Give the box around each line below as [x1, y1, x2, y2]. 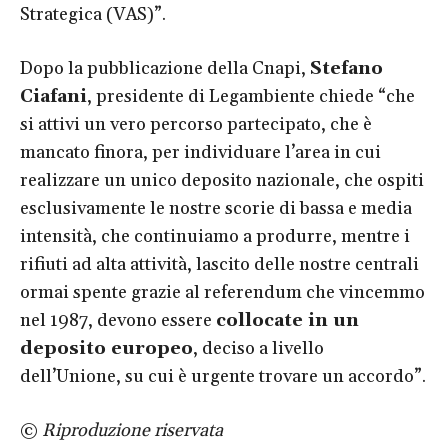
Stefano [310, 56, 383, 80]
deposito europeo [20, 336, 193, 360]
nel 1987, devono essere [20, 308, 216, 332]
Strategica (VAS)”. [20, 2, 166, 26]
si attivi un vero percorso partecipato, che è [20, 112, 372, 136]
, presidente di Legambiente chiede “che [87, 84, 415, 108]
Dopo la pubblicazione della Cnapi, [20, 56, 310, 80]
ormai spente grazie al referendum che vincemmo [20, 280, 425, 304]
